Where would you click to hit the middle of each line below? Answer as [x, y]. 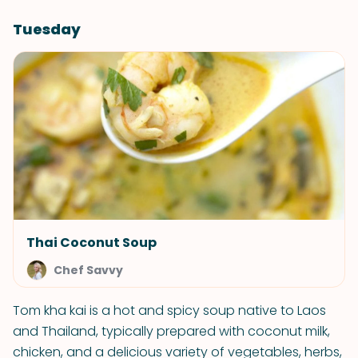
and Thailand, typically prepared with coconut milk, [171, 331]
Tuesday [47, 29]
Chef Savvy [88, 270]
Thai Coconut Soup [91, 243]
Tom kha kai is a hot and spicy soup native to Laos [169, 310]
